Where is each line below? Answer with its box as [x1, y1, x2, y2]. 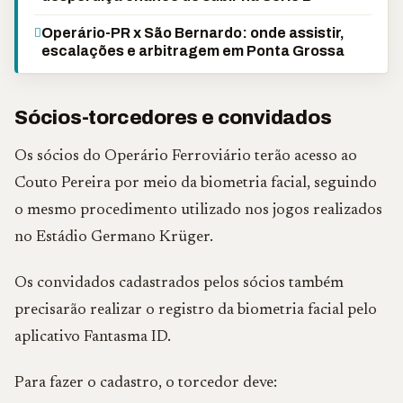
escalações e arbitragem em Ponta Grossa [41, 43, 345, 58]
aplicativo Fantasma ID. [14, 329, 171, 345]
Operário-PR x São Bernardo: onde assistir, [41, 25, 345, 40]
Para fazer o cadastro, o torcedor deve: [14, 375, 277, 391]
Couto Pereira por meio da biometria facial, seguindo [14, 175, 377, 192]
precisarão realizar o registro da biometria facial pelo [14, 302, 377, 318]
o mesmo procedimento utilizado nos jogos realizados [14, 202, 382, 219]
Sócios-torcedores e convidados [14, 107, 332, 129]
